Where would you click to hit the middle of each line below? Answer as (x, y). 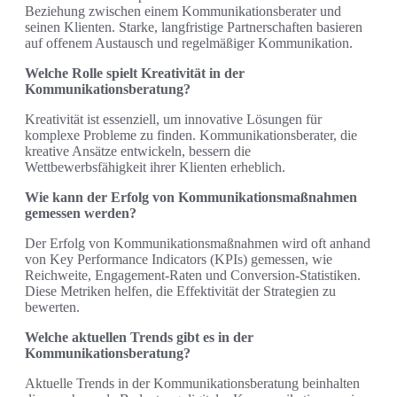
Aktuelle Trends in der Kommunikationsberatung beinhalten (192, 384)
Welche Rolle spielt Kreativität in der (135, 74)
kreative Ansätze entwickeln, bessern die (138, 152)
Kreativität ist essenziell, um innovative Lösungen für (173, 120)
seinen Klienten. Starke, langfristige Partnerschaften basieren (194, 27)
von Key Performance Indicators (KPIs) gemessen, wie (179, 260)
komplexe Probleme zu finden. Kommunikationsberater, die (191, 136)
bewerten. (52, 307)
